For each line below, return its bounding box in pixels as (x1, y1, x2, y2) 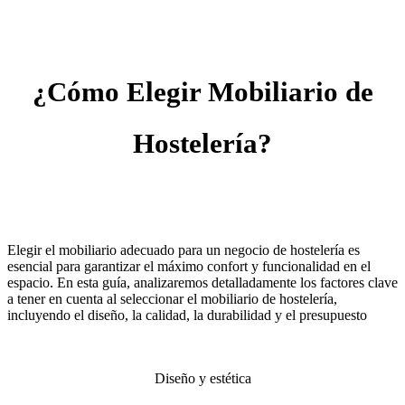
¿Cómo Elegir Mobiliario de (32, 75, 373, 108)
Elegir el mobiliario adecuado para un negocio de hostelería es (7, 241, 360, 258)
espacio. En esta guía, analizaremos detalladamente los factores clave (7, 274, 398, 290)
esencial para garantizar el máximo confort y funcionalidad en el (7, 258, 371, 274)
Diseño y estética (154, 370, 251, 386)
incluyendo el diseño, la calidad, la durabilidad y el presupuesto (7, 306, 367, 323)
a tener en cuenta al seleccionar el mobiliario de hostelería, (7, 290, 337, 306)
